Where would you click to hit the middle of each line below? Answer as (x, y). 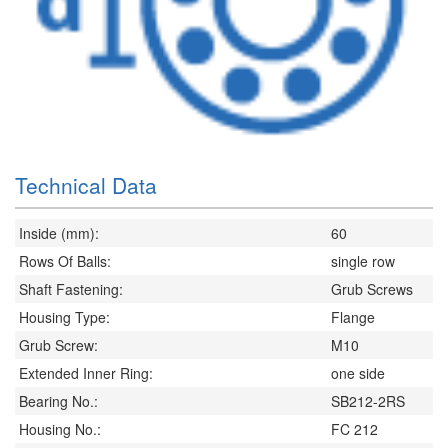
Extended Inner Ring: (86, 373)
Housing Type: (64, 317)
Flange (353, 317)
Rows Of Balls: (65, 261)
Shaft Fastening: (71, 289)
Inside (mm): (59, 233)
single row (363, 261)
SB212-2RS (368, 401)
